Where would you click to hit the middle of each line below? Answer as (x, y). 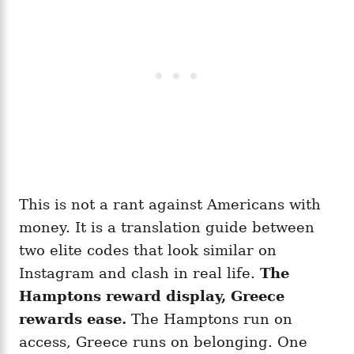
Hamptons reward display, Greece (152, 296)
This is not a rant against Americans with (170, 204)
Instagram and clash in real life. (139, 273)
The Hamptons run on (209, 318)
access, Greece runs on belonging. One (163, 341)
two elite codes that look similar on (148, 250)
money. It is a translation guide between (167, 227)
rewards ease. (73, 318)
